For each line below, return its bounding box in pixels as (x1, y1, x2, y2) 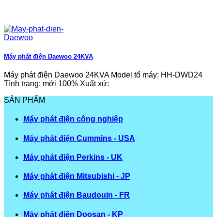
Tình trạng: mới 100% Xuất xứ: (4, 79, 109, 88)
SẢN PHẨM (4, 95, 45, 104)
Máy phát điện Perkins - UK (23, 153, 123, 161)
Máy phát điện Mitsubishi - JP (23, 172, 130, 181)
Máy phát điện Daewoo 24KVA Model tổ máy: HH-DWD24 (4, 70, 202, 79)
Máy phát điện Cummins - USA (23, 134, 135, 142)
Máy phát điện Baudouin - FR (23, 191, 130, 200)
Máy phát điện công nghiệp (23, 115, 123, 124)
